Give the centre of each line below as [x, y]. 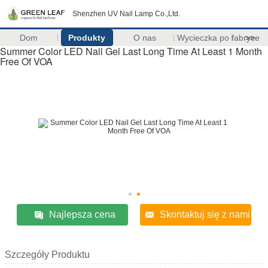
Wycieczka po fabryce [218, 38]
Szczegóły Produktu [47, 255]
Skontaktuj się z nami [205, 214]
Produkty [87, 38]
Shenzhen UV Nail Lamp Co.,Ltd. [126, 14]
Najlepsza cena [82, 214]
